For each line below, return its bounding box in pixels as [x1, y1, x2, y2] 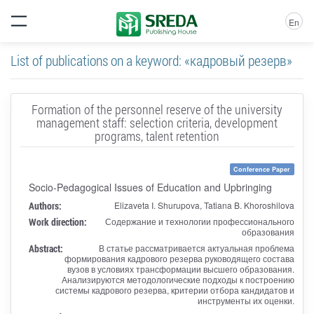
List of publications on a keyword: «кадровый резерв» [11, 51, 292, 69]
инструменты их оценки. [197, 294, 294, 306]
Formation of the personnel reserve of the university [32, 100, 282, 118]
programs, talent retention [95, 127, 219, 144]
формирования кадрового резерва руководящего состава [64, 252, 294, 264]
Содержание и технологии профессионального [104, 214, 294, 227]
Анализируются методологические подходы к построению [61, 273, 294, 285]
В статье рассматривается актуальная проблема [98, 241, 294, 254]
